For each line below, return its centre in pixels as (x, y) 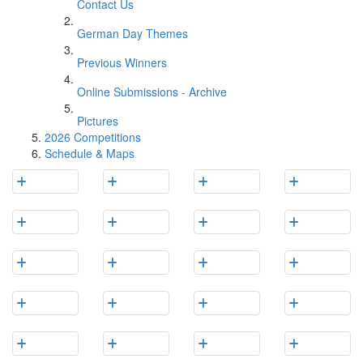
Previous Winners (122, 62)
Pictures (98, 121)
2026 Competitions (93, 137)
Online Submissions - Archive (152, 92)
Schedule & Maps (90, 153)
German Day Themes (132, 33)
